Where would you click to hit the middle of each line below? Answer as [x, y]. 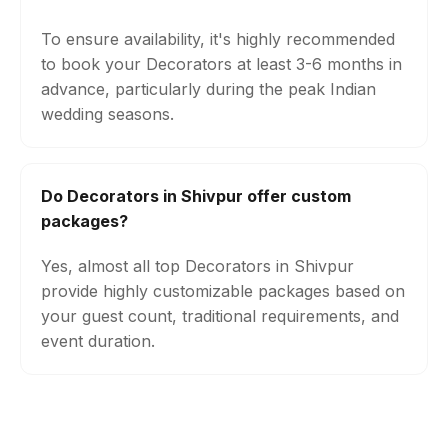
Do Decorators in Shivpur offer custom [196, 196]
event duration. [98, 341]
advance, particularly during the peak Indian [208, 89]
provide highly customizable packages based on [223, 291]
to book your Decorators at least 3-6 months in [221, 64]
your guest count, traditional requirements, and [220, 316]
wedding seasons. [107, 114]
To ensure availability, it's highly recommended [218, 39]
